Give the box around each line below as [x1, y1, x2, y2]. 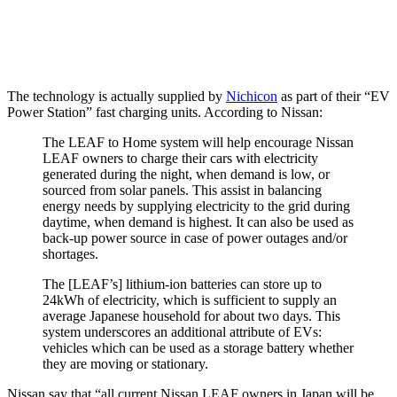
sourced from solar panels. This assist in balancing [43, 183, 322, 198]
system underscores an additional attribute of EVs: [43, 324, 322, 340]
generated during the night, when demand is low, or [43, 167, 330, 183]
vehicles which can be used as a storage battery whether [43, 340, 354, 356]
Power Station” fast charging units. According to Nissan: [7, 105, 323, 121]
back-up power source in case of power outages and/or [43, 230, 347, 246]
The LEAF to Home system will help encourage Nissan [43, 135, 354, 151]
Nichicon [226, 89, 277, 105]
